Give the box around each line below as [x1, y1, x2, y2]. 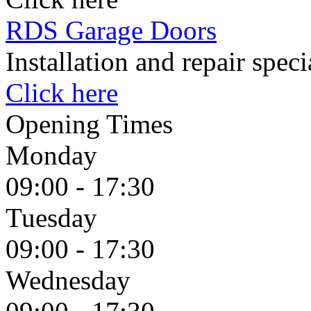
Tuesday [6, 202, 97, 233]
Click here [6, 77, 118, 108]
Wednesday [6, 264, 131, 295]
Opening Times [6, 108, 173, 139]
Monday [6, 140, 97, 170]
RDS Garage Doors [6, 15, 217, 45]
